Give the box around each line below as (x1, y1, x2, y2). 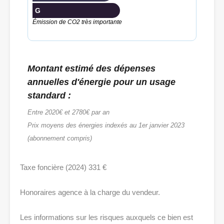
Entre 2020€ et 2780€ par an (27, 108, 109, 116)
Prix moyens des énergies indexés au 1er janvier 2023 (27, 121, 184, 129)
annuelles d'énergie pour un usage (27, 77, 175, 87)
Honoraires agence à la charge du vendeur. (20, 188, 160, 197)
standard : (27, 90, 71, 101)
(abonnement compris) (27, 134, 92, 142)
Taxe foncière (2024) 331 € (20, 163, 106, 172)
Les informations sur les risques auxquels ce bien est (20, 213, 193, 222)
